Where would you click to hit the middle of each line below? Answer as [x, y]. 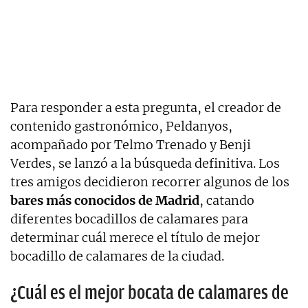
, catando [227, 201]
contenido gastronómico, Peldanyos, [121, 126]
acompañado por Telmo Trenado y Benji [131, 145]
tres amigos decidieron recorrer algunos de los [150, 182]
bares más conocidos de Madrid [105, 201]
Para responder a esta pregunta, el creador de [146, 108]
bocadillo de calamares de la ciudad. [117, 256]
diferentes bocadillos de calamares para [129, 219]
